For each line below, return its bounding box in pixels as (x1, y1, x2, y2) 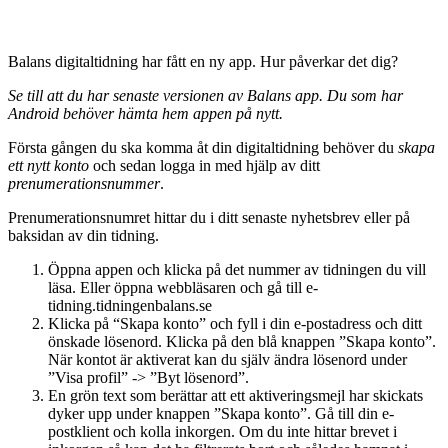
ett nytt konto (8, 156, 89, 174)
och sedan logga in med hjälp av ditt (89, 156, 320, 174)
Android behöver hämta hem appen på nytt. (8, 104, 283, 122)
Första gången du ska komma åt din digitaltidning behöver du (8, 138, 398, 156)
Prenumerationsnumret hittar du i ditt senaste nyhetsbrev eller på (8, 208, 410, 226)
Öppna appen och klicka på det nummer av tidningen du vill (48, 260, 426, 278)
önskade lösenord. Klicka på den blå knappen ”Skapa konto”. (48, 332, 436, 350)
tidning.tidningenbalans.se (48, 296, 212, 314)
